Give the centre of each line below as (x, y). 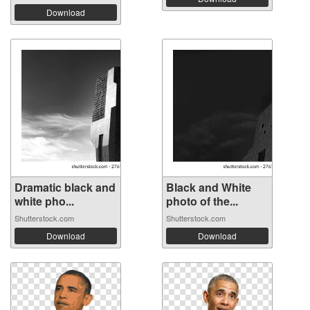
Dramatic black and (65, 187)
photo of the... (202, 201)
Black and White (209, 187)
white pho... (44, 201)
